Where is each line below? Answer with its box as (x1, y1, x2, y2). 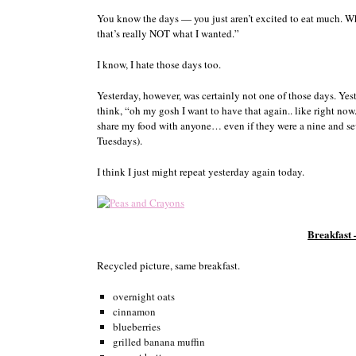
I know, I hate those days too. (97, 56, 221, 72)
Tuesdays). (97, 133, 142, 148)
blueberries (112, 319, 161, 334)
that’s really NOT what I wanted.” (97, 25, 239, 41)
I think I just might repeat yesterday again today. (97, 164, 304, 179)
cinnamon (112, 304, 156, 319)
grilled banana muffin (112, 334, 205, 349)
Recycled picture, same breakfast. (97, 257, 240, 273)
